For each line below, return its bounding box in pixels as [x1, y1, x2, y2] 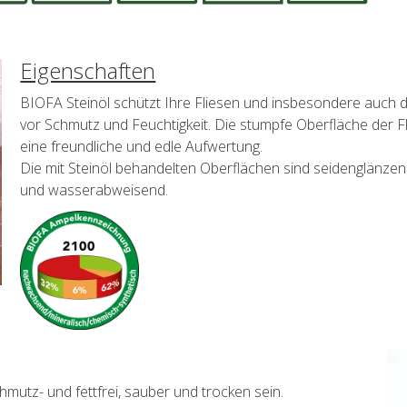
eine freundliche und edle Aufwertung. [20, 135, 263, 156]
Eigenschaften [20, 55, 156, 85]
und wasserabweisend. [20, 179, 169, 200]
